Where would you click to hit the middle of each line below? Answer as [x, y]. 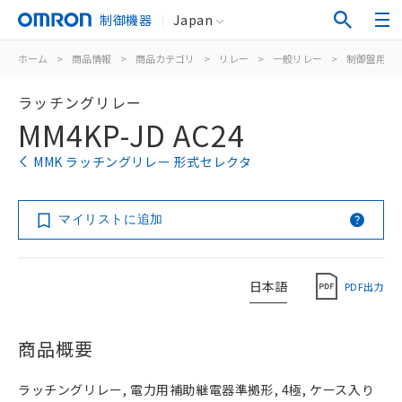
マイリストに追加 [111, 219]
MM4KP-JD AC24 [131, 135]
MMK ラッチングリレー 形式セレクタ [143, 162]
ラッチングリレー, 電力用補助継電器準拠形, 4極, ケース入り [197, 389]
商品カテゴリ [165, 58]
